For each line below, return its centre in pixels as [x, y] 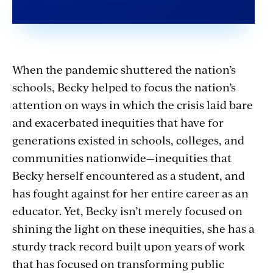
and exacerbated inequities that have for [118, 122]
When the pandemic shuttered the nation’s [124, 69]
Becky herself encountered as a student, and [129, 175]
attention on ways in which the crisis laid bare [133, 104]
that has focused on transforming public [118, 263]
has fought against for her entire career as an [130, 193]
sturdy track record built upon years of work [129, 246]
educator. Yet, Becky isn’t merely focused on [127, 210]
